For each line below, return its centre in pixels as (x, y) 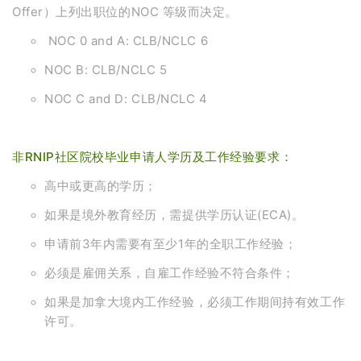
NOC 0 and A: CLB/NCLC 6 (127, 40)
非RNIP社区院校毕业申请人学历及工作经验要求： (153, 156)
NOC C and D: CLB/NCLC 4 (126, 98)
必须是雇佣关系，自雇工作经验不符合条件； (170, 272)
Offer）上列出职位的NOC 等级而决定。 (125, 11)
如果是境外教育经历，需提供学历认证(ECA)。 (174, 214)
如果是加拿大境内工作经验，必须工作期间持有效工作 (195, 301)
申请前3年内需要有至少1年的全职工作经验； (171, 243)
